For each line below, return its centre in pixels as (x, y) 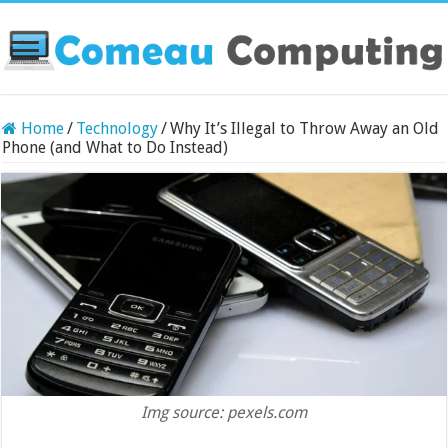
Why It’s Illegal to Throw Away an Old (305, 128)
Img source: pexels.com (223, 412)
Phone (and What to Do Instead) (115, 147)
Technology (117, 128)
